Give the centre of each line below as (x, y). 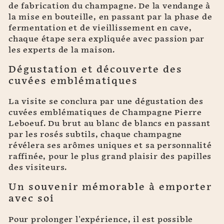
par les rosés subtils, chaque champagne (95, 135)
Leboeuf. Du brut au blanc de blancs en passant (109, 124)
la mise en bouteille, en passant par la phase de (110, 17)
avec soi (31, 199)
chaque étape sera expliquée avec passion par (107, 39)
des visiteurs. (38, 168)
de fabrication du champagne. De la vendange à (109, 6)
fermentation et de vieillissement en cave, (100, 28)
